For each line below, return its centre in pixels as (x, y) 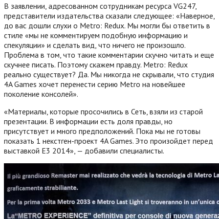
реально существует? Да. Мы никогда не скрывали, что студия (109, 74)
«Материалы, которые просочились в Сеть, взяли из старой (103, 111)
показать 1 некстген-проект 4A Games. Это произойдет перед (109, 141)
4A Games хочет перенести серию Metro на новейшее (95, 84)
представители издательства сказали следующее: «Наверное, (109, 15)
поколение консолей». (41, 94)
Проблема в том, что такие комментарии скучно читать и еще (109, 55)
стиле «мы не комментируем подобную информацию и (96, 35)
